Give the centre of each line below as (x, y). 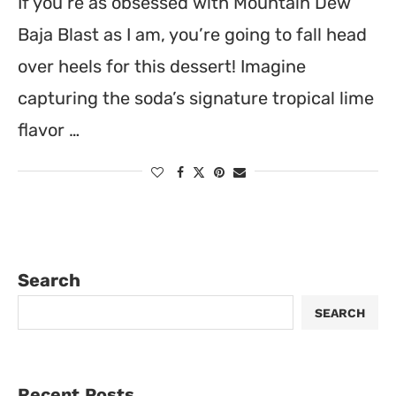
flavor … (49, 130)
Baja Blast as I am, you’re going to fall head (192, 34)
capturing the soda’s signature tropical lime (196, 98)
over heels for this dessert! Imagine (162, 66)
